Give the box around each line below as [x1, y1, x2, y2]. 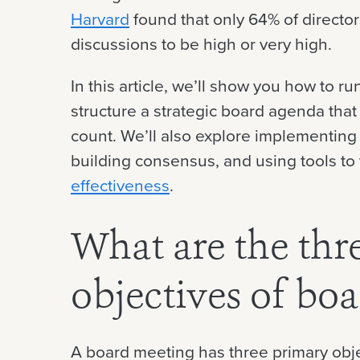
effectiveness [71, 173, 170, 198]
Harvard [71, 6, 129, 31]
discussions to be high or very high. [71, 31, 332, 56]
